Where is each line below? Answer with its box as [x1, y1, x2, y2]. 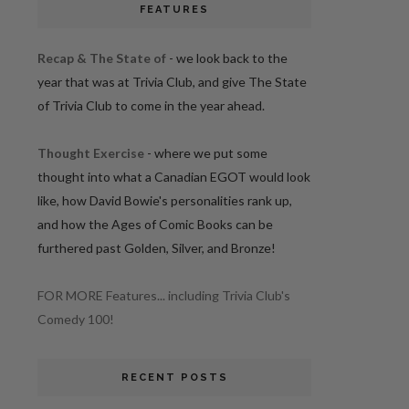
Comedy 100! [37, 311, 114, 328]
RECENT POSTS [121, 372, 228, 384]
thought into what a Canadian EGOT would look [37, 169, 310, 185]
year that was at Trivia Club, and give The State [37, 74, 307, 90]
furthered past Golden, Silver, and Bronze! [37, 240, 276, 257]
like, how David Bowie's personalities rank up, [37, 193, 292, 209]
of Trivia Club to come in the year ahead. [37, 98, 265, 114]
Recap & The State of [37, 50, 166, 67]
